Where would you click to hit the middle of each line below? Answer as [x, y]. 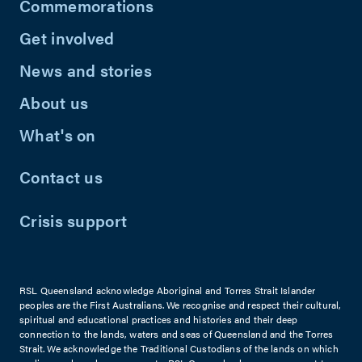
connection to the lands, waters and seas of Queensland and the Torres [177, 333]
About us [54, 102]
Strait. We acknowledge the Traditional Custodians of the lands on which [179, 348]
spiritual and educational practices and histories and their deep [159, 319]
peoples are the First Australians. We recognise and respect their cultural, [181, 304]
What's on [58, 134]
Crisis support [74, 220]
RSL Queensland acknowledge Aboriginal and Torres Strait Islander [168, 290]
